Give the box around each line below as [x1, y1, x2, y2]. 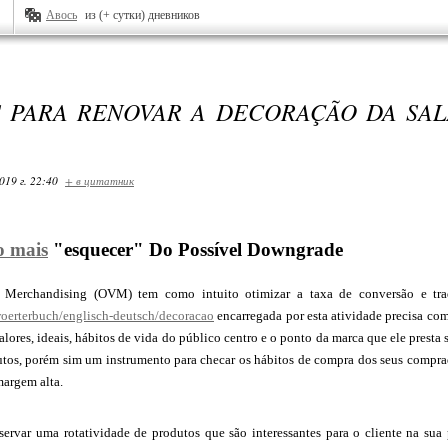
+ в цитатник [65, 173, 134, 188]
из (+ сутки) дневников [85, 8, 200, 22]
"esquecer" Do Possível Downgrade [48, 239, 343, 260]
